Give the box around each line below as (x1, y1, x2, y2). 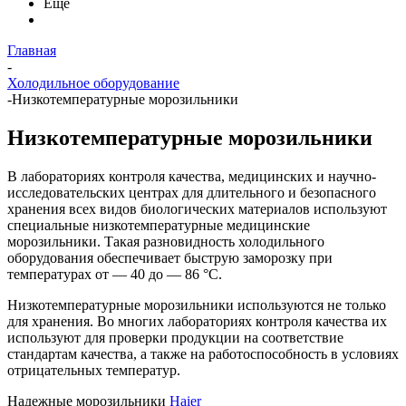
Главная (7, 43, 56, 58)
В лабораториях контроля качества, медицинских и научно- (7, 168, 376, 184)
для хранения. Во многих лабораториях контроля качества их (7, 313, 387, 329)
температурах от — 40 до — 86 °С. (7, 266, 222, 282)
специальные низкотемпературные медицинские (7, 217, 310, 233)
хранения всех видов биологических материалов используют (7, 200, 387, 217)
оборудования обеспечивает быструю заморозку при (7, 249, 333, 266)
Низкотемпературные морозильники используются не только (7, 296, 386, 313)
